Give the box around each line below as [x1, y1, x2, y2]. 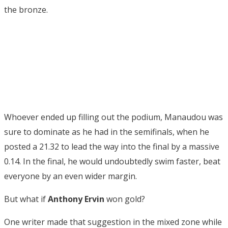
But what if [4, 193, 48, 205]
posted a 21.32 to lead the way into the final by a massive [4, 141, 219, 153]
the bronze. [4, 4, 48, 16]
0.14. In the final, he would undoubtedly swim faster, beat [4, 156, 220, 167]
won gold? [104, 193, 145, 205]
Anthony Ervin [48, 193, 104, 205]
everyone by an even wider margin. [4, 170, 137, 182]
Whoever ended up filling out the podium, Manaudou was [4, 111, 223, 123]
